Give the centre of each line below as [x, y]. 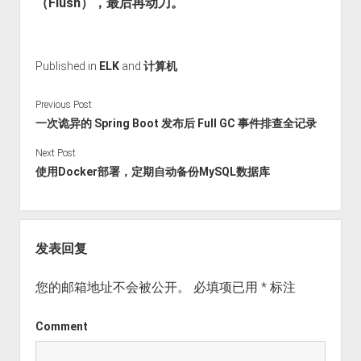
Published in [67, 66]
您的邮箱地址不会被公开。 [112, 288]
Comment [61, 327]
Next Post [55, 154]
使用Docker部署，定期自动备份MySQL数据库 [152, 172]
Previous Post [63, 105]
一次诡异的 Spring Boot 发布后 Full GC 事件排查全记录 [176, 124]
